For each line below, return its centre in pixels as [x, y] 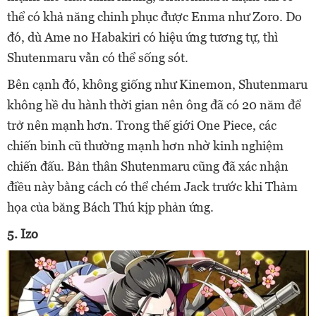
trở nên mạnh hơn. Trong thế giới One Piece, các [142, 125]
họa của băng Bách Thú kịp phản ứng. [110, 207]
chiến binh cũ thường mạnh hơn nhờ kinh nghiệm [145, 145]
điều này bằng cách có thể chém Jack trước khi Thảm [152, 186]
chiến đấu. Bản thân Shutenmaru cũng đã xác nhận [148, 166]
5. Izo [23, 233]
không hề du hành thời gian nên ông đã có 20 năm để [154, 104]
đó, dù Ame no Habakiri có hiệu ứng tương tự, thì [142, 37]
